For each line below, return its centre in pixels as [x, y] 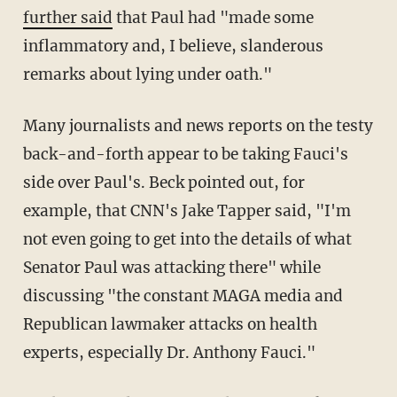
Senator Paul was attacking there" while [171, 267]
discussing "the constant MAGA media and [183, 296]
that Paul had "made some [213, 17]
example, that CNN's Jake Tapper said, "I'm [187, 210]
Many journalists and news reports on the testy [198, 125]
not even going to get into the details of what [187, 239]
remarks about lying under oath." [147, 74]
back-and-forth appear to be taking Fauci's [185, 154]
